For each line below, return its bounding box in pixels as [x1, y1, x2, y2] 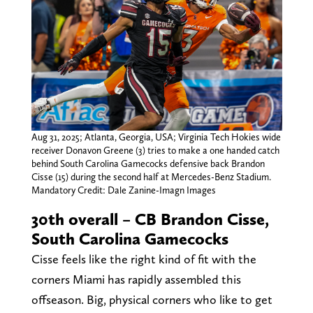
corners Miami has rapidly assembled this [31, 271, 241, 286]
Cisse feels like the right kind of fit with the [31, 251, 256, 266]
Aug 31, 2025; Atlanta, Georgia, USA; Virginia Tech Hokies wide [31, 131, 281, 143]
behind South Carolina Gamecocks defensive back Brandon [31, 157, 265, 169]
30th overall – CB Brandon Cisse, [31, 208, 269, 229]
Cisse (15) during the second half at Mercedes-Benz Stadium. [31, 170, 271, 182]
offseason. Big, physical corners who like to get [31, 291, 272, 307]
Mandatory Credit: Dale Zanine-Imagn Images [31, 184, 216, 196]
